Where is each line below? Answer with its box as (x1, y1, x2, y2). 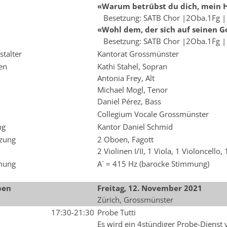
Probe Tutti (97, 207, 136, 217)
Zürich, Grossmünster (97, 195, 173, 205)
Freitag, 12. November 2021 (97, 183, 202, 193)
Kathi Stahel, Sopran (97, 61, 167, 71)
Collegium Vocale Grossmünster (97, 109, 209, 119)
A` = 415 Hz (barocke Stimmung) (97, 159, 209, 169)
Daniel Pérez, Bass (97, 96, 161, 106)
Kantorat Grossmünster (97, 49, 179, 59)
